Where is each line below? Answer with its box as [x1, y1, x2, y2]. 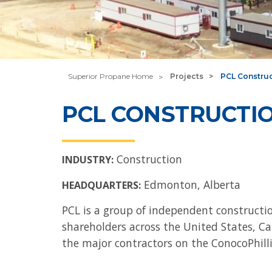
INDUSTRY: [62, 153, 114, 166]
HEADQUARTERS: [62, 178, 141, 192]
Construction [117, 152, 182, 166]
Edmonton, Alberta [144, 177, 240, 192]
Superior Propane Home [68, 72, 153, 81]
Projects [170, 72, 204, 81]
